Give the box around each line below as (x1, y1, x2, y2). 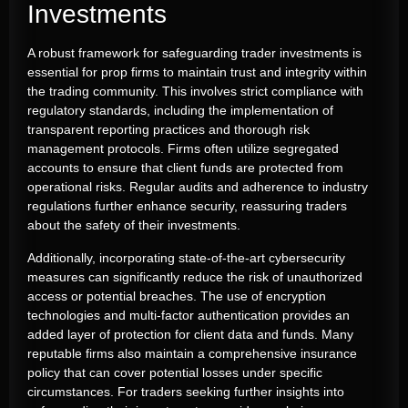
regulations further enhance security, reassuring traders (27, 199, 347, 214)
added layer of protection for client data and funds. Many (27, 326, 353, 342)
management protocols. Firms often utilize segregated (27, 141, 339, 157)
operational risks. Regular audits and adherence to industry (27, 179, 368, 195)
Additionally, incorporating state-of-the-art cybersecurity (27, 250, 345, 265)
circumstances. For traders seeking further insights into (27, 383, 344, 399)
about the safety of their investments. (27, 218, 240, 233)
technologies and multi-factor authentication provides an (27, 307, 350, 322)
